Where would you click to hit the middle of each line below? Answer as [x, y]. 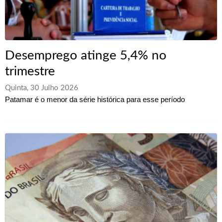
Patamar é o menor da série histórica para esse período [95, 100]
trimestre [30, 72]
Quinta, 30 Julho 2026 [42, 88]
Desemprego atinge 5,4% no [86, 56]
